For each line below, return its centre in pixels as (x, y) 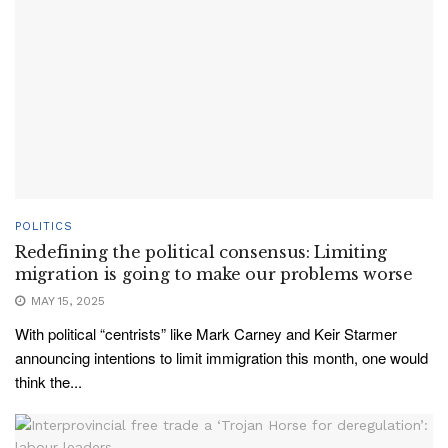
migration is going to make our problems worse (214, 274)
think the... (48, 381)
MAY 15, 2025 (66, 301)
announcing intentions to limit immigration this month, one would (221, 357)
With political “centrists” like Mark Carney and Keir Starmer (206, 333)
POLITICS (44, 226)
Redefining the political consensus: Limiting (201, 252)
